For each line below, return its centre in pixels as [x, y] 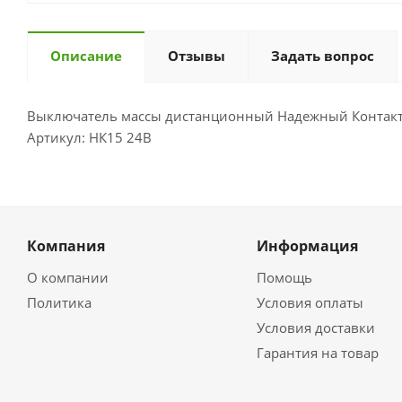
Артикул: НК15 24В [89, 138]
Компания [66, 246]
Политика [59, 303]
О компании [68, 278]
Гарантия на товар [317, 353]
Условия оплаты [310, 303]
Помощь [284, 278]
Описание [86, 56]
